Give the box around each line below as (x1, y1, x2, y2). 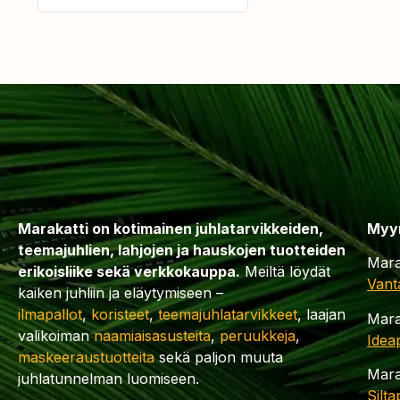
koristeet (91, 304, 149, 323)
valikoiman (18, 326, 94, 345)
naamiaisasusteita (94, 326, 211, 345)
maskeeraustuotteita (18, 347, 159, 366)
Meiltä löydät (240, 262, 330, 280)
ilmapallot (18, 304, 82, 323)
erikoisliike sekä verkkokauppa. (18, 262, 240, 280)
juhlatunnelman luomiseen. (18, 369, 199, 387)
